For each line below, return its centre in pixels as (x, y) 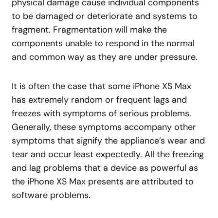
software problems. (51, 195)
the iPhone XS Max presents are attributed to (103, 182)
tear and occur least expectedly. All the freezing (108, 154)
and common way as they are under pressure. (105, 57)
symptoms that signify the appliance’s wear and (108, 141)
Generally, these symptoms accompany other (104, 127)
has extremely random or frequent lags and (99, 100)
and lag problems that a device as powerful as (105, 168)
